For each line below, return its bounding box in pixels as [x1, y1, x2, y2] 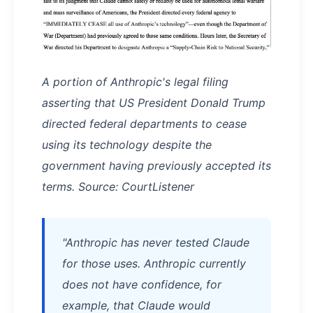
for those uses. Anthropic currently [62, 256, 246, 270]
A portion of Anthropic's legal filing [42, 75, 228, 89]
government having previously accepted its [42, 159, 271, 173]
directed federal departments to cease [42, 117, 247, 131]
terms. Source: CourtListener [42, 180, 194, 194]
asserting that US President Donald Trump [42, 96, 265, 110]
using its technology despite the [42, 138, 212, 152]
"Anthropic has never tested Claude [62, 235, 249, 249]
